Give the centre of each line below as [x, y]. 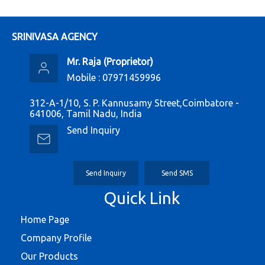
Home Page [45, 219]
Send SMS [177, 173]
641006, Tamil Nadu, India [86, 114]
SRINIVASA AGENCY [55, 37]
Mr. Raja [84, 62]
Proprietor [128, 62]
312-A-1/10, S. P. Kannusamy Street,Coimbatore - [134, 103]
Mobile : [85, 77]
